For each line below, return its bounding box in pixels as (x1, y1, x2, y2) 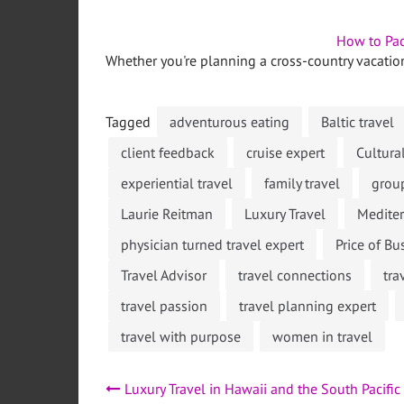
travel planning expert (239, 297, 376, 316)
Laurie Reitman (121, 205, 213, 224)
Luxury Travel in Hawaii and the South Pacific (124, 380, 400, 399)
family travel (264, 174, 340, 193)
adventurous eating (170, 113, 289, 132)
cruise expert (246, 143, 325, 162)
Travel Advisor (121, 266, 207, 285)
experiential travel (121, 174, 233, 193)
